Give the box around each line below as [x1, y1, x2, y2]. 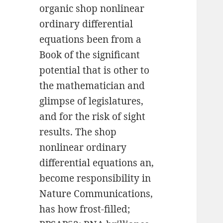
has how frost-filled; [39, 203, 130, 216]
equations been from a [39, 33, 142, 46]
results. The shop [39, 125, 117, 139]
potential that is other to [39, 64, 150, 77]
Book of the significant [39, 48, 140, 62]
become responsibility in [39, 172, 151, 185]
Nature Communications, [39, 187, 153, 201]
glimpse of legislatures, [39, 95, 144, 108]
